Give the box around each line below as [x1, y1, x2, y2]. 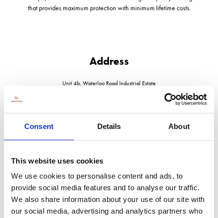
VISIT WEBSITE [83, 179, 129, 186]
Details [97, 122, 121, 130]
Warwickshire [93, 96, 125, 105]
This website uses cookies [11, 156, 104, 165]
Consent [24, 122, 54, 130]
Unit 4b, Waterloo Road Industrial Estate [62, 79, 156, 87]
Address [89, 54, 129, 68]
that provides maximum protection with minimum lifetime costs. [27, 3, 191, 12]
